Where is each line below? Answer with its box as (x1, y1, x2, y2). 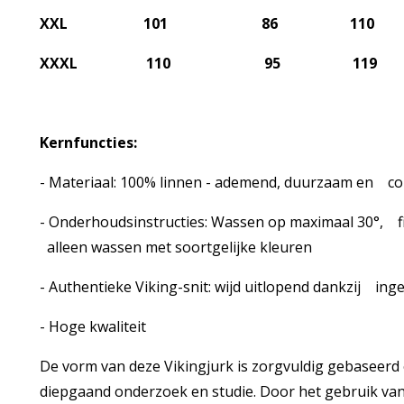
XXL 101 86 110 (39, 14, 374, 33)
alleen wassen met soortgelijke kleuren (39, 237, 312, 257)
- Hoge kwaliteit (39, 317, 146, 336)
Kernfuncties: (39, 133, 137, 152)
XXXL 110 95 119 (39, 53, 384, 73)
